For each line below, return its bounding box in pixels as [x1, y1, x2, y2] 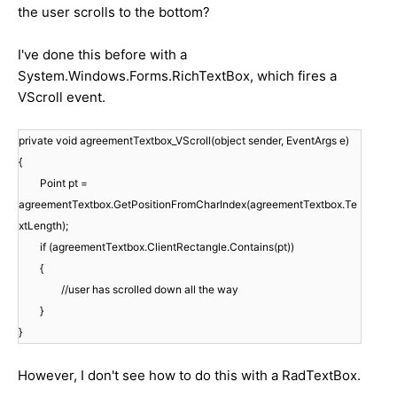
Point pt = [40, 175, 88, 190]
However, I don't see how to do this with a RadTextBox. [18, 366, 361, 384]
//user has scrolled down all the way [61, 282, 238, 296]
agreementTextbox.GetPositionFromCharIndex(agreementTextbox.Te [19, 197, 357, 211]
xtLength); [19, 218, 68, 232]
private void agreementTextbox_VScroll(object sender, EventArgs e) [19, 133, 349, 147]
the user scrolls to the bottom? [18, 3, 210, 20]
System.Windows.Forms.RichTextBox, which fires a [18, 66, 337, 84]
